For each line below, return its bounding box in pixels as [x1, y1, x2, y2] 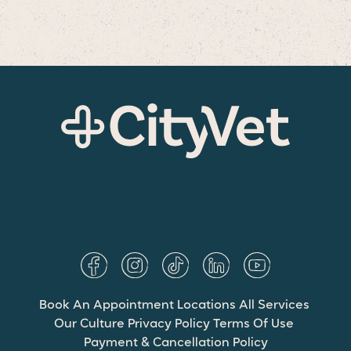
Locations [176, 299, 236, 312]
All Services [238, 299, 309, 312]
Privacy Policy [128, 317, 210, 331]
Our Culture [54, 317, 125, 331]
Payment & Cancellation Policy [83, 336, 268, 349]
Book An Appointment [38, 299, 174, 312]
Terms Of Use [213, 317, 294, 331]
